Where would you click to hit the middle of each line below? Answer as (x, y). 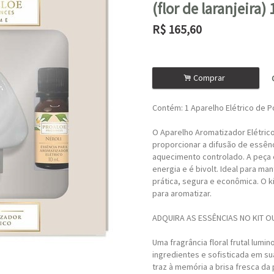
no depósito (222, 45)
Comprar (210, 78)
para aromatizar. (182, 193)
